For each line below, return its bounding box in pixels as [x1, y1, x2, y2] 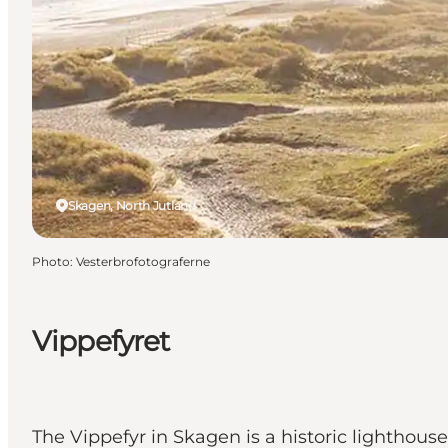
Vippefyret [32, 323, 170, 358]
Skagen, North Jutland [68, 197, 196, 213]
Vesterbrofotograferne [76, 253, 210, 269]
